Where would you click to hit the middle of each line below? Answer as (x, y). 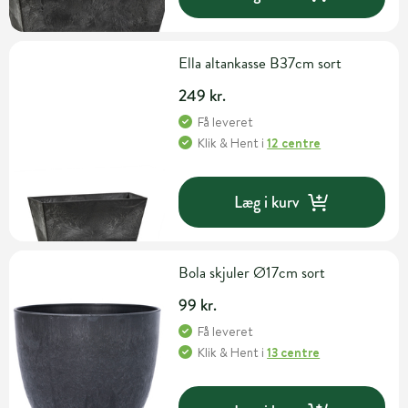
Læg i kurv (267, 202)
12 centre (294, 143)
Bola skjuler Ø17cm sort (252, 273)
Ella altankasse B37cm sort (260, 64)
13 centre (294, 353)
